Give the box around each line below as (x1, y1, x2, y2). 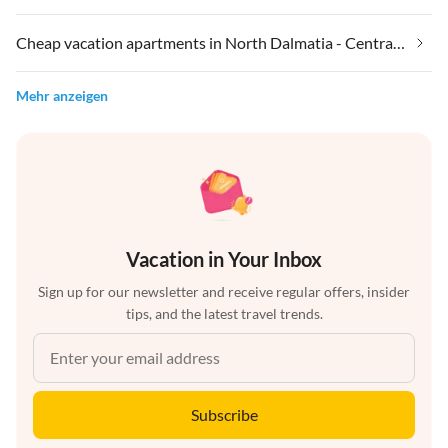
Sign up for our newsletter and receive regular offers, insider (38, 282, 410, 300)
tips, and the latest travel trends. (125, 304, 323, 322)
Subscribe (190, 404, 258, 424)
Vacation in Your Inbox (126, 246, 322, 271)
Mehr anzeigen (16, 86, 108, 104)
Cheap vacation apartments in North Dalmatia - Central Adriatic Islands (393, 32, 405, 52)
